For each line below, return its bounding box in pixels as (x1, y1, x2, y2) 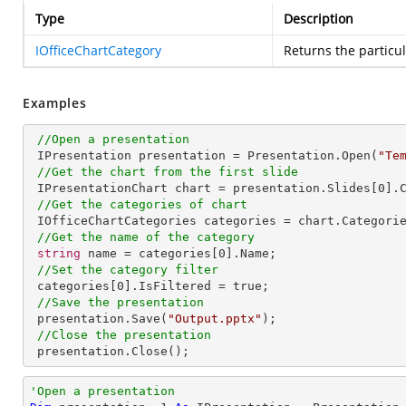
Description (284, 10, 353, 27)
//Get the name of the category (37, 230, 255, 244)
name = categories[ (81, 246, 218, 260)
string (37, 246, 81, 260)
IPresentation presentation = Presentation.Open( (37, 149, 378, 162)
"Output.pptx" (168, 312, 262, 325)
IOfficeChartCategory (35, 42, 161, 59)
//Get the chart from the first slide (37, 165, 298, 179)
